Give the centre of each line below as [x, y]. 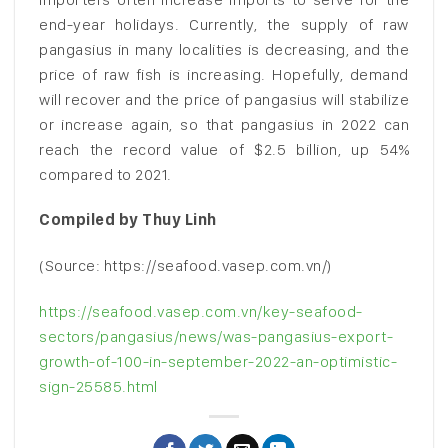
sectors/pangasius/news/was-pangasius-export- [216, 336]
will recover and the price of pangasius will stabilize [224, 99]
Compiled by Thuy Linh [128, 220]
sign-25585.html [98, 386]
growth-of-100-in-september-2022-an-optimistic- [218, 361]
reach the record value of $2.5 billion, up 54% [224, 149]
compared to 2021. [105, 174]
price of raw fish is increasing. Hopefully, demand [224, 74]
